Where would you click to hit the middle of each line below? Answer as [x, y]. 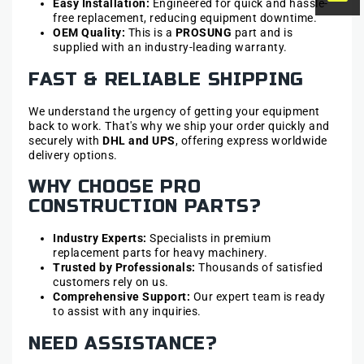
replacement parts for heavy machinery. [160, 253]
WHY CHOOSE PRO [115, 187]
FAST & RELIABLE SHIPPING [166, 79]
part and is [262, 33]
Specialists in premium [208, 238]
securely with [65, 140]
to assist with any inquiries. [127, 312]
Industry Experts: [100, 238]
